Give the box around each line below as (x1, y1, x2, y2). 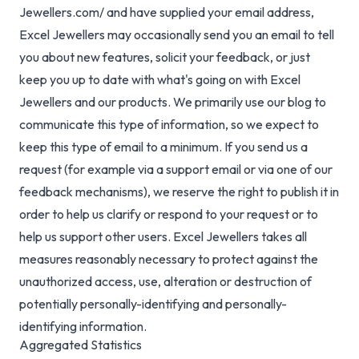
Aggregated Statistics (19, 337, 142, 353)
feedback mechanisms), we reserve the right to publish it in (19, 184, 339, 200)
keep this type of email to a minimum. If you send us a (19, 139, 308, 155)
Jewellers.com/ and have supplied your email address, (19, 4, 314, 21)
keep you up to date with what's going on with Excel (19, 71, 301, 88)
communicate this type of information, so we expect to (19, 116, 319, 133)
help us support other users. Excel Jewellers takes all (19, 228, 307, 245)
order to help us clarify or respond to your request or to (19, 206, 318, 223)
